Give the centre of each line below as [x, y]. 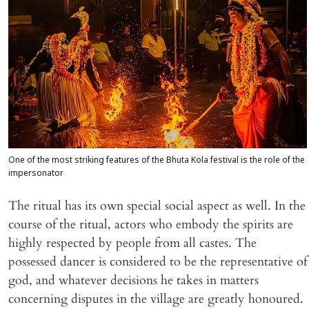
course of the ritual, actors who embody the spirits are [151, 225]
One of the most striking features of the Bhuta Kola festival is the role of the [157, 161]
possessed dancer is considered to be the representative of [158, 262]
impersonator [36, 174]
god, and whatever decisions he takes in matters [133, 281]
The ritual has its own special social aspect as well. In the [157, 206]
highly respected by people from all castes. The [132, 243]
